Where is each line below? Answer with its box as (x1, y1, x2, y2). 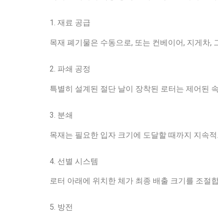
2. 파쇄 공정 (50, 64, 91, 73)
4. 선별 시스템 (50, 156, 98, 166)
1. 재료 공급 (50, 18, 91, 28)
